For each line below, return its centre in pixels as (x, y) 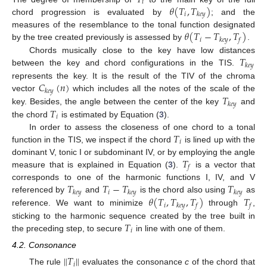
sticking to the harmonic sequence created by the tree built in (133, 216)
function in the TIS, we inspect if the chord (93, 139)
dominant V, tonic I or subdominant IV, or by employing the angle (133, 152)
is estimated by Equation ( (109, 114)
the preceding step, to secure (68, 229)
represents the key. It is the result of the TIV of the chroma (133, 76)
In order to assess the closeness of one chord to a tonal (142, 127)
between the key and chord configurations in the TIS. (126, 63)
